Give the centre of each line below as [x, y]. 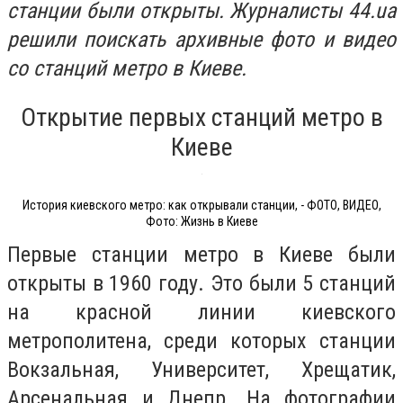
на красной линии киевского [201, 313]
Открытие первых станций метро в [201, 117]
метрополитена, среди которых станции [201, 341]
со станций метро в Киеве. [127, 68]
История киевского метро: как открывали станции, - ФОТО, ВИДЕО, [201, 205]
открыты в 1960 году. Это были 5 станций [201, 284]
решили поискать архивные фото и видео [201, 40]
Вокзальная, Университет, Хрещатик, [201, 370]
